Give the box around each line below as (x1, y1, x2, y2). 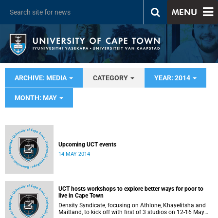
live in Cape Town (58, 192, 104, 199)
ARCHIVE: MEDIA (15, 74, 68, 82)
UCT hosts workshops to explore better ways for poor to (58, 185, 203, 192)
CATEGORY (93, 74, 129, 82)
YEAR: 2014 (154, 74, 192, 82)
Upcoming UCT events (58, 141, 116, 148)
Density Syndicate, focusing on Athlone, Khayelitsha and (58, 202, 206, 209)
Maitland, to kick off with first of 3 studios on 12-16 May (58, 209, 204, 216)
